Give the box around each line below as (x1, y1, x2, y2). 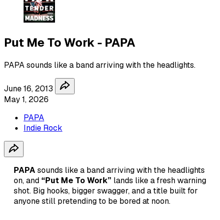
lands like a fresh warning (111, 175, 206, 186)
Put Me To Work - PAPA (4, 34, 136, 50)
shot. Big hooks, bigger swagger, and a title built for (14, 185, 198, 196)
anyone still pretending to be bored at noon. (14, 195, 170, 206)
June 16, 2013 (4, 83, 53, 94)
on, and (14, 175, 41, 186)
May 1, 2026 (4, 94, 49, 105)
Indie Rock (24, 122, 62, 133)
